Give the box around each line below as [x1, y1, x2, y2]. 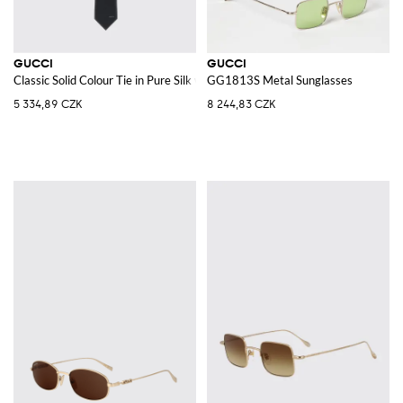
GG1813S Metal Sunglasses [207, 72, 353, 87]
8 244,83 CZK [207, 97, 275, 111]
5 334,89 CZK [13, 97, 82, 111]
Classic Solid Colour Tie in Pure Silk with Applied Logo [13, 72, 286, 87]
